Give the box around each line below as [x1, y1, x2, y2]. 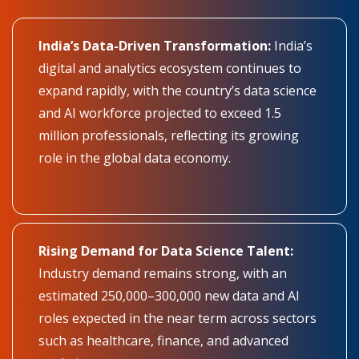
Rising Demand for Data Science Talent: [38, 241, 293, 260]
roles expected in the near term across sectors [38, 309, 317, 327]
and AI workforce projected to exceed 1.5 [38, 103, 281, 122]
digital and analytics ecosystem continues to [38, 58, 301, 77]
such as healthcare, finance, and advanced [38, 331, 288, 349]
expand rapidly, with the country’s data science [38, 81, 317, 99]
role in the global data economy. [38, 148, 231, 167]
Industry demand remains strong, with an [38, 264, 287, 282]
